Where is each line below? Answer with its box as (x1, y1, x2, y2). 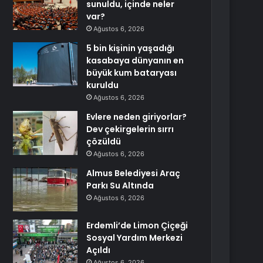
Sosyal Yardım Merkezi (86, 232, 183, 244)
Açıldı (86, 244, 111, 256)
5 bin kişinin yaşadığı (86, 42, 175, 54)
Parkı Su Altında (86, 180, 154, 191)
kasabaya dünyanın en (86, 55, 184, 66)
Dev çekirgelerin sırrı (86, 123, 174, 135)
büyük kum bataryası (86, 67, 177, 79)
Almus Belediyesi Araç (86, 167, 181, 179)
